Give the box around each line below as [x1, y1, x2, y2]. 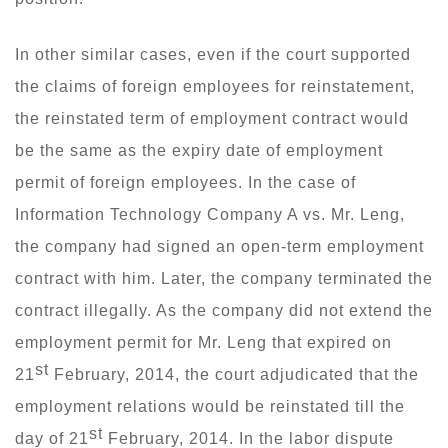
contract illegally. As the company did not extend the [15, 301, 433, 319]
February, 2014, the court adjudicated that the [49, 365, 419, 383]
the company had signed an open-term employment [15, 237, 424, 255]
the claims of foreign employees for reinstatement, [15, 77, 415, 95]
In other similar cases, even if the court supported [15, 45, 411, 63]
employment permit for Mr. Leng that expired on [15, 333, 392, 351]
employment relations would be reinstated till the [15, 397, 405, 415]
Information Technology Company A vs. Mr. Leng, [15, 205, 405, 223]
